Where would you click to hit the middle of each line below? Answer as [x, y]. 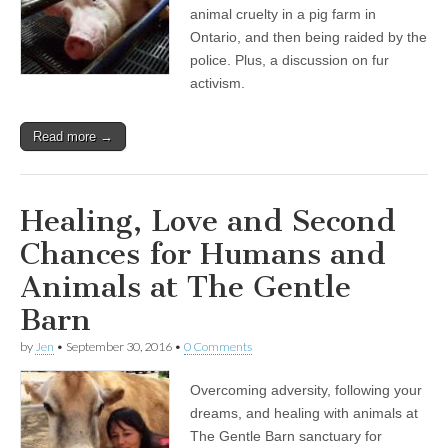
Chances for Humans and [203, 254]
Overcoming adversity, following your [306, 390]
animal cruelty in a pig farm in [283, 14]
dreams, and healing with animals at [304, 413]
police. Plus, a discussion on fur [289, 60]
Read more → [73, 136]
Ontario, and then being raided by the [308, 37]
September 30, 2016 [119, 346]
